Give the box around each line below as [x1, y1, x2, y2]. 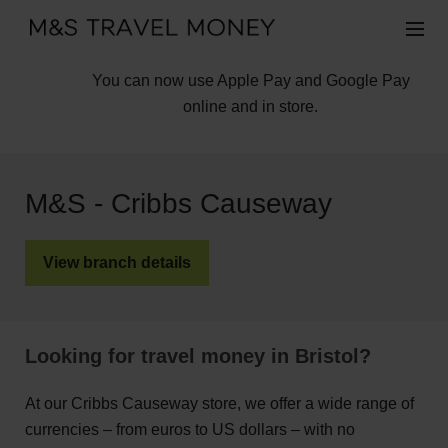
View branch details [43, 254, 191, 271]
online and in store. [183, 98, 318, 115]
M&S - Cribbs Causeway [25, 188, 332, 219]
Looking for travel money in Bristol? [25, 345, 371, 367]
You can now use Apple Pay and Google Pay [91, 72, 410, 89]
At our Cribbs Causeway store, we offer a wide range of [25, 395, 414, 412]
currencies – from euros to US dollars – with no [25, 421, 355, 438]
